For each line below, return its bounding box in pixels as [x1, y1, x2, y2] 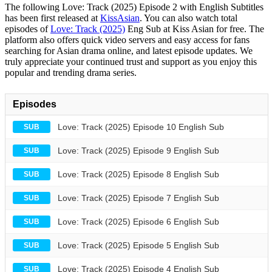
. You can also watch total [140, 12, 237, 23]
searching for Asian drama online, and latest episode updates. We [5, 45, 253, 56]
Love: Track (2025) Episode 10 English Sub [58, 121, 224, 132]
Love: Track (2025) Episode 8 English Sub [58, 169, 219, 179]
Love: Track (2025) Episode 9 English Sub [58, 145, 219, 155]
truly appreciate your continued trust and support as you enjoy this [5, 56, 257, 67]
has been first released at [5, 12, 100, 23]
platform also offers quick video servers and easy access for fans [5, 34, 250, 45]
